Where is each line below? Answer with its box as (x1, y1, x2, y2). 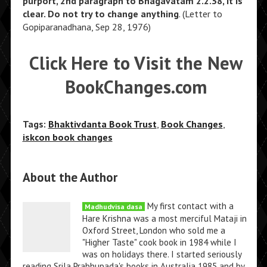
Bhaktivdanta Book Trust (48, 118, 157, 131)
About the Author (22, 169, 117, 186)
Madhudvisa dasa (84, 202, 142, 212)
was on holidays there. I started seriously (82, 249, 241, 260)
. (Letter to (178, 7, 222, 20)
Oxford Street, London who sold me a (82, 225, 225, 237)
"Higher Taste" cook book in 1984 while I (82, 237, 237, 249)
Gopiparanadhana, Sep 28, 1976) (22, 20, 151, 33)
